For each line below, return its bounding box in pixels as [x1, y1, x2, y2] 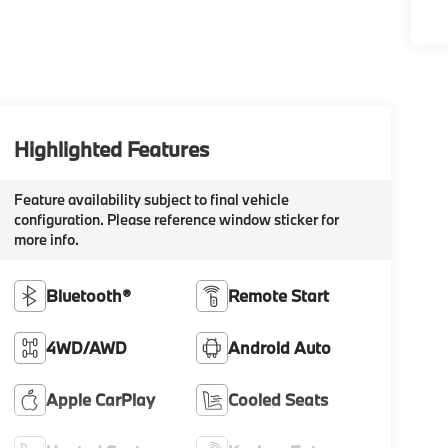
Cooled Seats [228, 388, 329, 410]
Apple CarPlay [45, 388, 155, 410]
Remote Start [228, 284, 330, 306]
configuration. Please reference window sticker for [13, 209, 339, 229]
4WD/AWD [45, 336, 127, 358]
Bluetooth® [45, 284, 131, 306]
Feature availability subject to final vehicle [13, 189, 289, 209]
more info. [13, 229, 79, 249]
